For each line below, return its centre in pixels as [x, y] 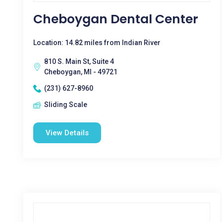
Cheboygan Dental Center [116, 19]
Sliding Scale [66, 105]
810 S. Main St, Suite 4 [79, 61]
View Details [67, 133]
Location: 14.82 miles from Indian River [97, 43]
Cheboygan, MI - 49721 [81, 72]
